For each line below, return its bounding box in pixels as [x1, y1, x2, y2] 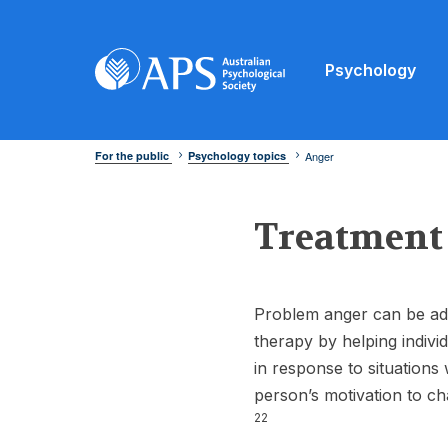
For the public [95, 147, 172, 163]
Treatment [254, 214, 444, 260]
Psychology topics [188, 147, 289, 163]
